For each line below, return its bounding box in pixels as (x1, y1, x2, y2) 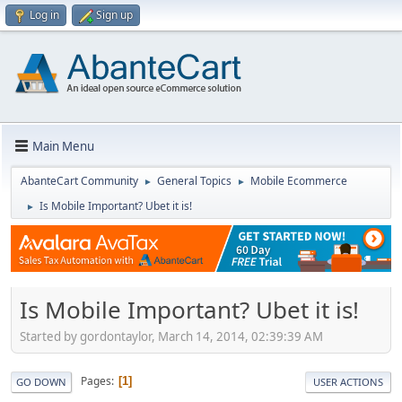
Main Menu (32, 137, 94, 154)
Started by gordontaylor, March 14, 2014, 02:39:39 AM (20, 328, 323, 345)
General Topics (157, 173, 232, 188)
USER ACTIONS (313, 374, 383, 389)
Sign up (96, 7, 133, 22)
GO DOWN (16, 374, 66, 389)
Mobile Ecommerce (250, 173, 347, 188)
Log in (30, 7, 59, 22)
